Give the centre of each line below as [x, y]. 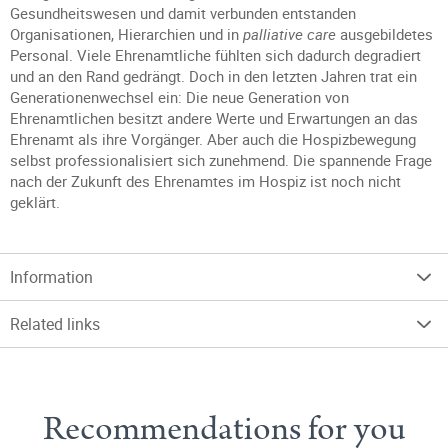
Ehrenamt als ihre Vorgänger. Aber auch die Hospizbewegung [213, 139]
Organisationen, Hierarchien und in [126, 34]
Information [51, 277]
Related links [55, 324]
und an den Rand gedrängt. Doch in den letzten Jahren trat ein [213, 76]
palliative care [289, 34]
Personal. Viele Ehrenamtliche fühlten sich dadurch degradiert [215, 55]
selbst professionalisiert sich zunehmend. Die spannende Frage [221, 160]
